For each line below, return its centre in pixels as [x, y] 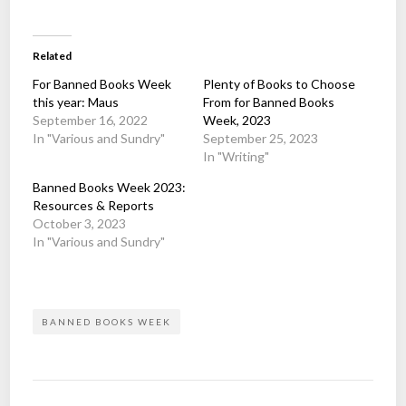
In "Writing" [236, 156]
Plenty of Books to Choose [279, 84]
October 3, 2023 [80, 223]
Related [53, 56]
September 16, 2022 [91, 120]
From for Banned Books [269, 102]
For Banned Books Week [102, 84]
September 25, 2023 [261, 138]
